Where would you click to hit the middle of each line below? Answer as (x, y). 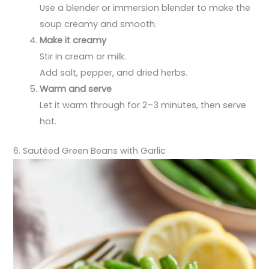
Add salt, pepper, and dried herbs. (114, 72)
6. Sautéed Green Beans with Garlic (90, 150)
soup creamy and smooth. (98, 24)
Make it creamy (73, 40)
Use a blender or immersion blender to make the (145, 8)
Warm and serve (76, 89)
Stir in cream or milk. (83, 56)
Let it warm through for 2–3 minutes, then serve (143, 105)
